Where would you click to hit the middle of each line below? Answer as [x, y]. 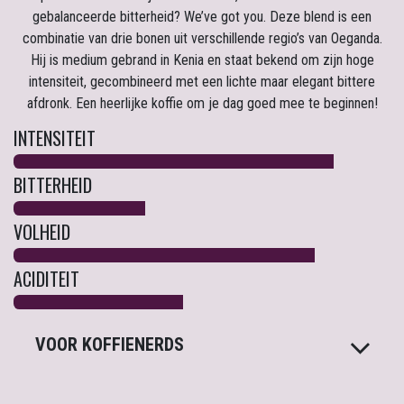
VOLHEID [42, 231]
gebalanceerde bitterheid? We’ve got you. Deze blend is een [202, 16]
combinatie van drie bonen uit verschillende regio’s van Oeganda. [202, 38]
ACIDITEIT [46, 278]
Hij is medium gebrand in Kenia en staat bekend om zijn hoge [202, 60]
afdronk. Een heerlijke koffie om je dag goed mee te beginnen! [202, 103]
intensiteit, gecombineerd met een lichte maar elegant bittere [202, 81]
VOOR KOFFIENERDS [110, 344]
